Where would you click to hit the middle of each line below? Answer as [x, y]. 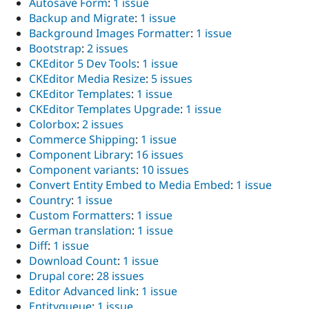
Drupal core [60, 276]
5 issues [172, 79]
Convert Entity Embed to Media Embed [130, 185]
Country [50, 200]
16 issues [160, 155]
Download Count [73, 261]
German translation [80, 231]
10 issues [165, 170]
